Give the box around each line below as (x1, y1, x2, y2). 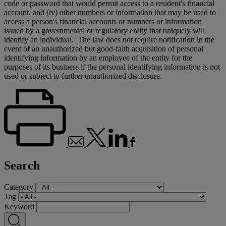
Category (4, 182, 33, 191)
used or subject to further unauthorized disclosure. (4, 71, 162, 80)
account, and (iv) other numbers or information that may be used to (4, 8, 216, 17)
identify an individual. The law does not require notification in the (4, 35, 214, 44)
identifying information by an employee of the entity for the (4, 53, 192, 62)
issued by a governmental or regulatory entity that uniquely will (4, 26, 205, 35)
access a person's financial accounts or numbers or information (4, 17, 202, 26)
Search (4, 158, 40, 172)
